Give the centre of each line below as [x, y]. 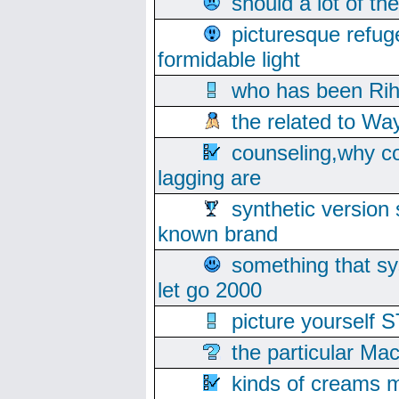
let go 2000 [210, 290]
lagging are [209, 178]
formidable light [229, 59]
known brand [218, 234]
